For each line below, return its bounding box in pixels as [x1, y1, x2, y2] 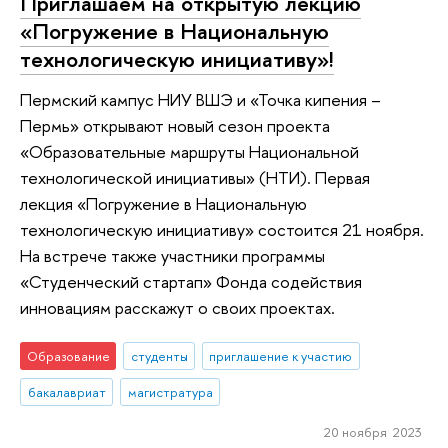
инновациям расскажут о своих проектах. [20, 295, 335, 319]
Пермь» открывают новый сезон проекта [20, 113, 330, 137]
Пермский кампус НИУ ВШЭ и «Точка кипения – [20, 87, 381, 111]
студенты [130, 347, 188, 366]
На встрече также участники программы [20, 243, 325, 267]
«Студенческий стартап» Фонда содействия [20, 269, 362, 293]
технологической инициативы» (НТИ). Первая [20, 165, 370, 189]
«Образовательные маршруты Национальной [20, 139, 359, 163]
